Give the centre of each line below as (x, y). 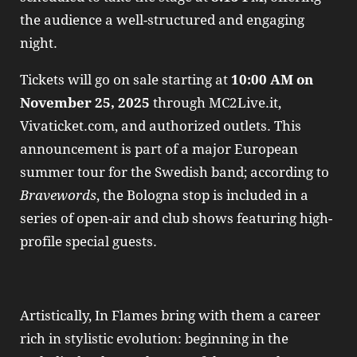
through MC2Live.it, (216, 102)
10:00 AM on (272, 79)
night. (39, 43)
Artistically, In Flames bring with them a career (170, 315)
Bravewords (58, 195)
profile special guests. (88, 241)
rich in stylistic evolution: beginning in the (154, 338)
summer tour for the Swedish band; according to (175, 172)
